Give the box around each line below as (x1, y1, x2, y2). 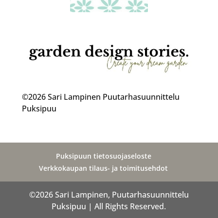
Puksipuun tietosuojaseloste (55, 151, 151, 161)
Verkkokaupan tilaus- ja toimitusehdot (39, 163, 168, 173)
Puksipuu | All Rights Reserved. (52, 201, 166, 212)
